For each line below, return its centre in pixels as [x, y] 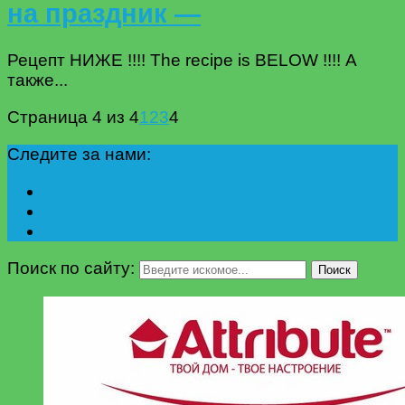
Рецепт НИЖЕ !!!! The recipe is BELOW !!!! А [182, 61]
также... [38, 80]
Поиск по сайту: [71, 268]
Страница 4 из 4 [73, 118]
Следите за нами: [79, 155]
